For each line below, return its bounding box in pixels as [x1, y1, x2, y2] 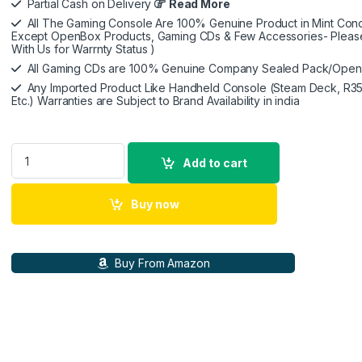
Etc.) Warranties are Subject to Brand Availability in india [11, 93, 300, 107]
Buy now [131, 196, 180, 211]
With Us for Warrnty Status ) [11, 41, 156, 56]
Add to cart [183, 155, 248, 170]
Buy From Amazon [112, 255, 210, 270]
